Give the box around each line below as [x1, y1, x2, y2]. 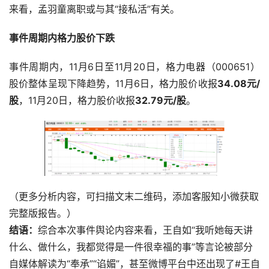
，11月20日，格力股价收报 [19, 94, 135, 107]
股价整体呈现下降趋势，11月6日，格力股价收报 [9, 77, 217, 90]
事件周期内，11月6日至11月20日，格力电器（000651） [9, 61, 260, 73]
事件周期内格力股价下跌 [9, 32, 115, 44]
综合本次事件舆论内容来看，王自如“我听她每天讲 [38, 224, 253, 237]
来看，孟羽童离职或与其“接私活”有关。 [9, 3, 180, 16]
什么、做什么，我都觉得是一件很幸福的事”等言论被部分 [9, 241, 253, 253]
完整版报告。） [9, 207, 76, 220]
